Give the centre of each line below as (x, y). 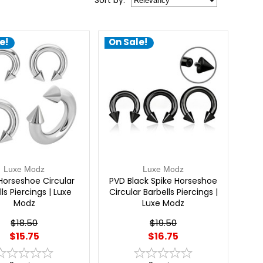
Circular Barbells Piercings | (163, 192)
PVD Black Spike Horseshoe (163, 181)
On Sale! (128, 42)
